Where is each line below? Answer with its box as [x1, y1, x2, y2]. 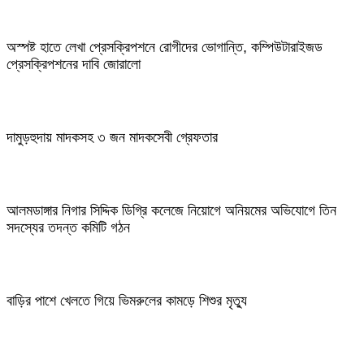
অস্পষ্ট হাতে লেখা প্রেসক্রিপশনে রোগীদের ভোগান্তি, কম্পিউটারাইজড [6, 39, 323, 56]
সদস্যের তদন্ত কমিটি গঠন [6, 219, 130, 236]
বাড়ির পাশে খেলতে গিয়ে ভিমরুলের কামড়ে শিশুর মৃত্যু [6, 292, 247, 309]
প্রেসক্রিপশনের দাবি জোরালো [6, 56, 141, 73]
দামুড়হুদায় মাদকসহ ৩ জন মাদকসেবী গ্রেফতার [6, 129, 218, 146]
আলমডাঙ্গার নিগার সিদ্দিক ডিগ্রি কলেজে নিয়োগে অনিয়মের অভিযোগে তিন [6, 202, 336, 219]
